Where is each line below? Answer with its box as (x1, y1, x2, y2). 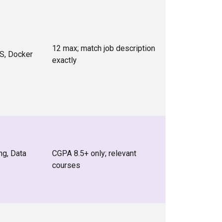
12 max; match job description (52, 44, 155, 53)
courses (52, 161, 80, 170)
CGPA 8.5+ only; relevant (52, 149, 136, 158)
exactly (52, 55, 77, 65)
